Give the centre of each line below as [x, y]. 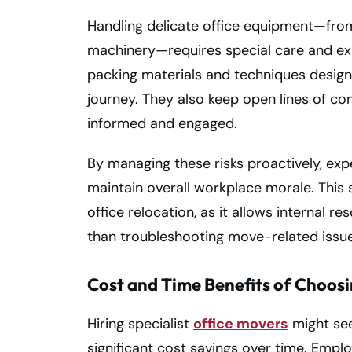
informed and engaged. [162, 123]
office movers [241, 324]
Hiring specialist [140, 324]
